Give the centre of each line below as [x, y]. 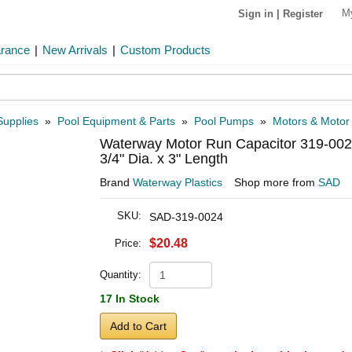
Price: [128, 243]
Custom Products [165, 50]
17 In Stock [130, 299]
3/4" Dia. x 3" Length [164, 159]
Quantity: [121, 275]
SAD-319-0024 [186, 217]
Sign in [256, 13]
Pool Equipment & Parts [116, 121]
